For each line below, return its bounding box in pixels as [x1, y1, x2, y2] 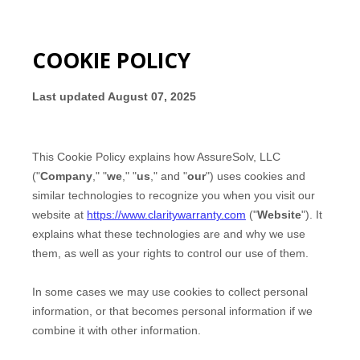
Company [40, 169, 92, 182]
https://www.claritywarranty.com [87, 207, 246, 221]
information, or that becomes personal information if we [32, 304, 313, 317]
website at [32, 207, 87, 221]
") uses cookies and [206, 169, 305, 182]
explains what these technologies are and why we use [32, 227, 305, 240]
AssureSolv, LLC [197, 149, 280, 163]
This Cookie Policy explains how [32, 149, 197, 163]
